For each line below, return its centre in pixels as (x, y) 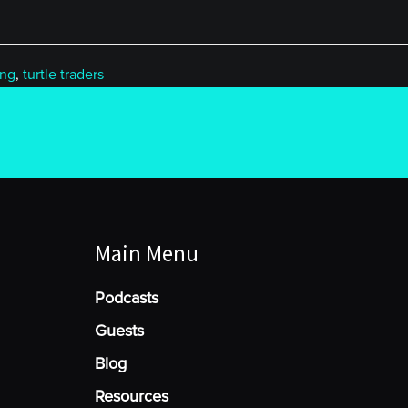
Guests (119, 331)
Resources (131, 396)
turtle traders (63, 75)
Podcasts (126, 298)
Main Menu (146, 253)
